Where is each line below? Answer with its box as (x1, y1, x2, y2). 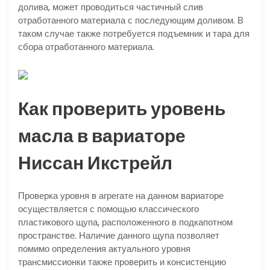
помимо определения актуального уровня (18, 242, 190, 255)
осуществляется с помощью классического (18, 202, 199, 215)
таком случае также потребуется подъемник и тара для (18, 27, 250, 40)
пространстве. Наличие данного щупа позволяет (18, 228, 219, 242)
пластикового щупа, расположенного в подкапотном (18, 215, 233, 228)
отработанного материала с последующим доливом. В (18, 14, 243, 27)
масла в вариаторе (18, 123, 186, 149)
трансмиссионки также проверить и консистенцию (18, 255, 226, 268)
